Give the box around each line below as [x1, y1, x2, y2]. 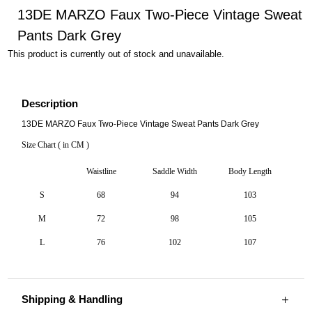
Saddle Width [153, 166, 197, 176]
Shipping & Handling [22, 292, 123, 305]
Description [22, 97, 79, 109]
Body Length [228, 166, 272, 176]
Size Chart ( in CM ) [22, 139, 90, 150]
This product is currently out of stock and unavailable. [8, 48, 225, 59]
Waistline [86, 166, 116, 176]
